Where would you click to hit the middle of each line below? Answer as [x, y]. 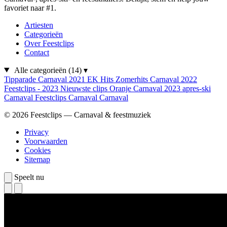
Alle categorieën [41, 70]
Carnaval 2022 [174, 79]
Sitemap [37, 159]
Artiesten [39, 25]
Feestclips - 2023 [32, 88]
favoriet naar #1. [30, 8]
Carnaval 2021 [63, 79]
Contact [37, 52]
